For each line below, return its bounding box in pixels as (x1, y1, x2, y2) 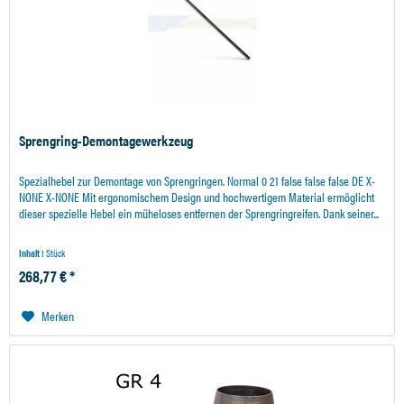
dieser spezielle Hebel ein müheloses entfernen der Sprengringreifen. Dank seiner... (19, 204, 380, 223)
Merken (41, 307, 75, 326)
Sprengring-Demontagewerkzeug (19, 130, 194, 151)
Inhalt (19, 246, 42, 261)
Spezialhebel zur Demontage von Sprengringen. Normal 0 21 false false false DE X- (19, 171, 376, 190)
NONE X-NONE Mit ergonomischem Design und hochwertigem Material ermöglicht (19, 188, 375, 207)
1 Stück (41, 246, 66, 261)
